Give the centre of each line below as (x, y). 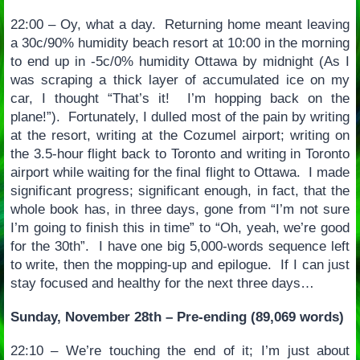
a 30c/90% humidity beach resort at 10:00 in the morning (180, 43)
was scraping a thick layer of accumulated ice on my (180, 80)
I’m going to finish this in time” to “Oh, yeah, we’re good (180, 228)
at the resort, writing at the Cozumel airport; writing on (180, 136)
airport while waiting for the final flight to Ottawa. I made (180, 173)
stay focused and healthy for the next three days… (162, 284)
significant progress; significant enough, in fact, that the (180, 191)
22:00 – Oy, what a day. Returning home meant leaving (180, 25)
